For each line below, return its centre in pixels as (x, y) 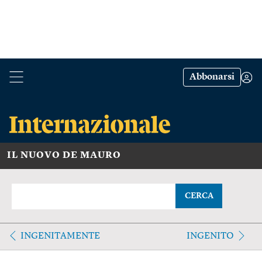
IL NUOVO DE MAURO (64, 155)
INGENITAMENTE (60, 236)
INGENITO (210, 236)
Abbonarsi (212, 77)
